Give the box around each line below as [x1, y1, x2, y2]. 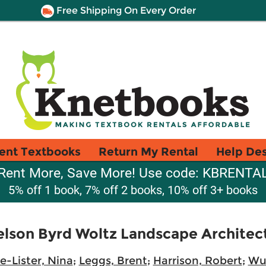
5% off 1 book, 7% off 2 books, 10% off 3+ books [8, 183, 258, 197]
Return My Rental [99, 144, 198, 159]
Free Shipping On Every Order [53, 5, 196, 16]
